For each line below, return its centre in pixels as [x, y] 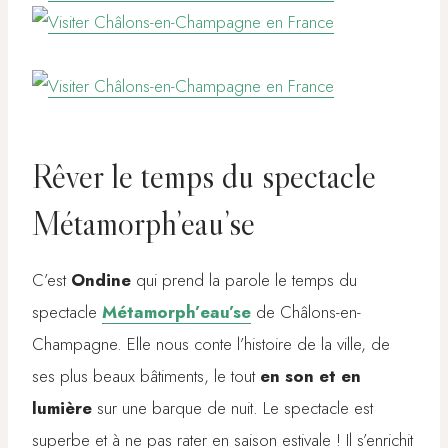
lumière [62, 408]
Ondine [101, 280]
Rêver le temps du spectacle [204, 176]
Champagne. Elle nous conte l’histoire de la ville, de [211, 344]
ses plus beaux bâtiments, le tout [146, 376]
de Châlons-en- [308, 312]
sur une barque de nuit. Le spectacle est [232, 408]
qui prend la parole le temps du [244, 280]
